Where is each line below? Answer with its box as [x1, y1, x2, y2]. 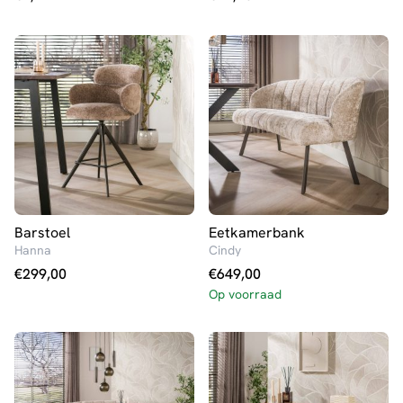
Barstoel [14, 223, 70, 242]
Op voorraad [209, 286, 282, 302]
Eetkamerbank [209, 223, 305, 242]
